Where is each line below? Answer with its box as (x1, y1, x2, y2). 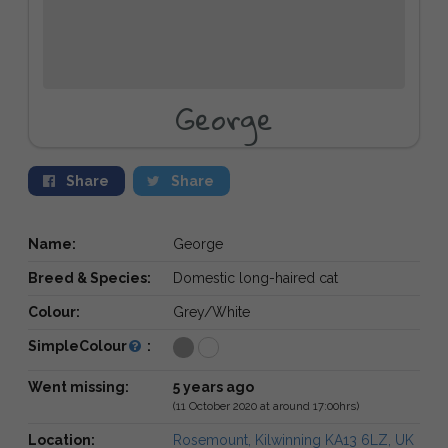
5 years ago (172, 378, 254, 395)
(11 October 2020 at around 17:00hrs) (172, 398, 359, 413)
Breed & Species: (28, 269, 151, 286)
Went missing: (28, 378, 129, 395)
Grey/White (172, 303, 250, 320)
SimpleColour (28, 337, 127, 354)
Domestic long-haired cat (172, 269, 338, 286)
